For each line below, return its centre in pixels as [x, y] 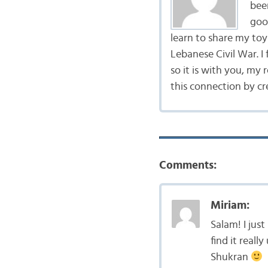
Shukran [230, 257]
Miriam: [230, 205]
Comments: [188, 165]
